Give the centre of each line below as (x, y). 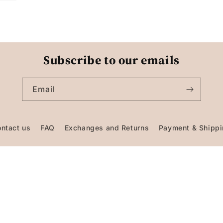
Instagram (136, 172)
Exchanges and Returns (107, 127)
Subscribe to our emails (111, 60)
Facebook (113, 172)
